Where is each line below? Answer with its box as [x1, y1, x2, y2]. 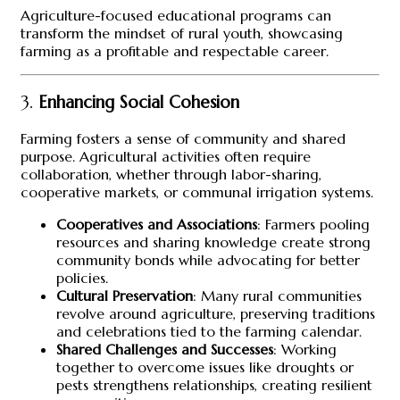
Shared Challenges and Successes [56, 340, 273, 359]
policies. [56, 269, 108, 287]
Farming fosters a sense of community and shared [21, 129, 346, 148]
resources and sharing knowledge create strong [56, 233, 371, 252]
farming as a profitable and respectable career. [21, 41, 329, 60]
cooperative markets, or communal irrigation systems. [21, 183, 373, 202]
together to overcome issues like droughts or [56, 358, 354, 377]
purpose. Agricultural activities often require [21, 147, 311, 166]
